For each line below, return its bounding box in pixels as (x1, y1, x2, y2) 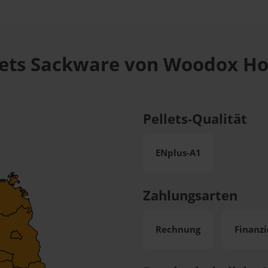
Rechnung (156, 223, 200, 236)
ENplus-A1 (156, 146, 201, 159)
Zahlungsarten (143, 185, 237, 205)
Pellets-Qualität (143, 109, 247, 128)
